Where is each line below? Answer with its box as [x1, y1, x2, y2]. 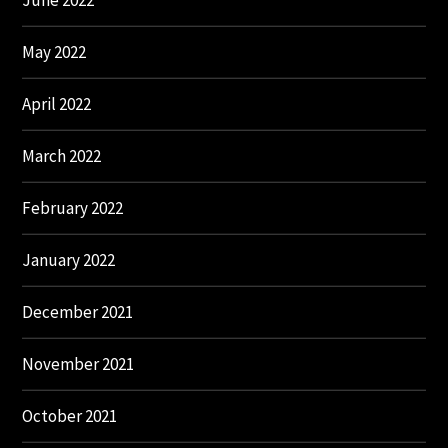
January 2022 [22, 249, 116, 272]
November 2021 [22, 353, 135, 376]
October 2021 [22, 405, 118, 428]
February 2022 [22, 197, 124, 220]
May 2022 [22, 41, 87, 64]
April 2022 [22, 93, 92, 116]
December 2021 [22, 301, 134, 324]
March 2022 [22, 145, 102, 168]
